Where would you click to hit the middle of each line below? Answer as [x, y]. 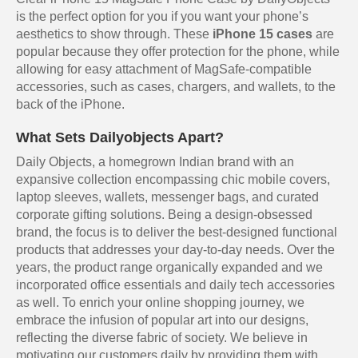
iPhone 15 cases [263, 34]
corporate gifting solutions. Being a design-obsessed [164, 215]
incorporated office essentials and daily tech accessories [175, 285]
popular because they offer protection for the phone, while [178, 52]
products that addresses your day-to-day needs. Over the [175, 250]
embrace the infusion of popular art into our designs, [162, 320]
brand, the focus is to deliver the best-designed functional [177, 233]
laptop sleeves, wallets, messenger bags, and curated [167, 197]
